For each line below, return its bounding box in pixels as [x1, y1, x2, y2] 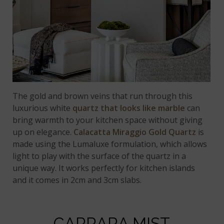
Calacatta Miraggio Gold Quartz [73, 126, 196, 137]
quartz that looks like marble [72, 102, 185, 113]
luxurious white [12, 102, 73, 113]
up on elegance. [12, 126, 74, 137]
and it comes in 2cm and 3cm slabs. [12, 174, 142, 185]
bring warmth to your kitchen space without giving [12, 114, 203, 125]
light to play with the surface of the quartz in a [12, 150, 186, 161]
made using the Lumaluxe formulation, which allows [12, 138, 207, 149]
